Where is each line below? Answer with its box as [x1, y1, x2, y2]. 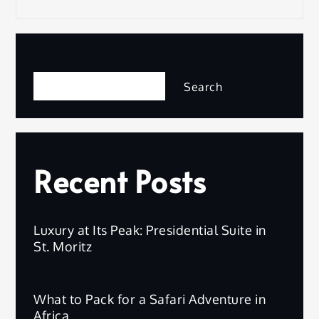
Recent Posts [33, 159, 206, 202]
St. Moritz [33, 238, 93, 254]
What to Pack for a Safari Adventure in [33, 291, 266, 307]
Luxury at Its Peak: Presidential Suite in [33, 221, 266, 238]
